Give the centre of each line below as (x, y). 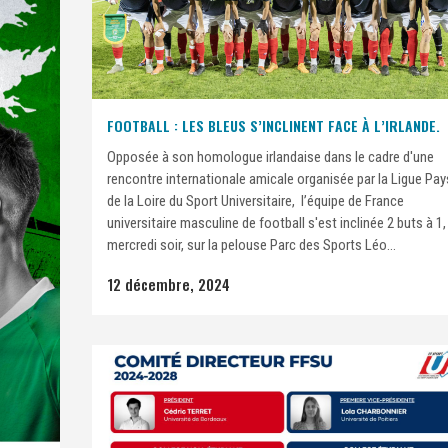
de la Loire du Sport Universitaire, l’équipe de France (255, 201)
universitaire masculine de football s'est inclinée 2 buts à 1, (276, 223)
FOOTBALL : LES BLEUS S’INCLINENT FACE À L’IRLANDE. (273, 126)
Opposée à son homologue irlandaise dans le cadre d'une (270, 157)
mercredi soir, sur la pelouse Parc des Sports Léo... (251, 245)
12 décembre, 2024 (168, 284)
